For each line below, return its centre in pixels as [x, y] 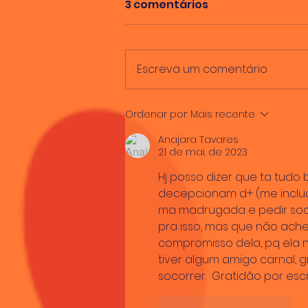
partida [166, 133]
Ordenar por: [156, 114]
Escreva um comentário [202, 69]
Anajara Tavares [198, 140]
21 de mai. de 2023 [203, 152]
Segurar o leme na [201, 114]
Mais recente [223, 114]
